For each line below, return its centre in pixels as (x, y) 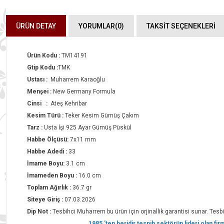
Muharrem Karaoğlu (77, 79)
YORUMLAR (97, 26)
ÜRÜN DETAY (36, 26)
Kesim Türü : (46, 115)
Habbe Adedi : (48, 151)
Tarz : (35, 127)
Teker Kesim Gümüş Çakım (102, 115)
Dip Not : (40, 211)
